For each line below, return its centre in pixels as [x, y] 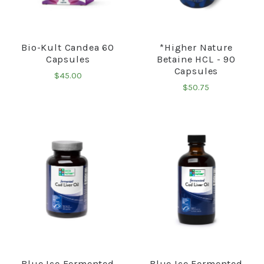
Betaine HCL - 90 [196, 60]
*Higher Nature [196, 48]
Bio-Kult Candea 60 [68, 48]
